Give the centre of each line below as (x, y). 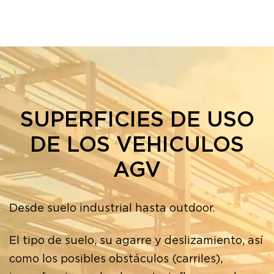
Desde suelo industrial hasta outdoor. (112, 209)
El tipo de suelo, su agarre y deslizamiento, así (136, 241)
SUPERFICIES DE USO (137, 120)
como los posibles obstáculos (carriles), (116, 259)
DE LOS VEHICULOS (137, 145)
